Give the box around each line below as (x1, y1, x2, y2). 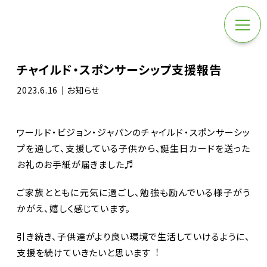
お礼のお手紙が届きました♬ (17, 158, 134, 170)
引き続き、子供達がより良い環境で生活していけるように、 (17, 230, 250, 243)
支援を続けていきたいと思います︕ (17, 246, 160, 259)
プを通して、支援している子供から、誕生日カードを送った (17, 142, 250, 154)
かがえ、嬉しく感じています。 (17, 202, 131, 215)
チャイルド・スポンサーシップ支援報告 (17, 61, 222, 78)
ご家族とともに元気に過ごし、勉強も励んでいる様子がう (17, 186, 250, 198)
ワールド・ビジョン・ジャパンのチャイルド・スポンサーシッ (17, 126, 250, 138)
